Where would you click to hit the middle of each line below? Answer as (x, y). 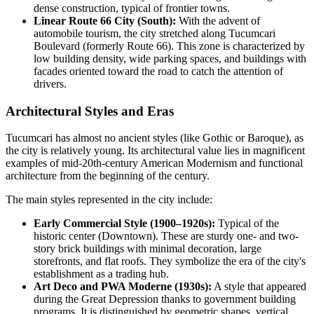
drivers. (50, 83)
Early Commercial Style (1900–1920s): (124, 224)
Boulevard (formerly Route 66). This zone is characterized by (169, 46)
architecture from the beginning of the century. (108, 176)
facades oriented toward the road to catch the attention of (158, 71)
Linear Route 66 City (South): (105, 20)
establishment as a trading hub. (101, 274)
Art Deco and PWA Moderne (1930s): (123, 287)
